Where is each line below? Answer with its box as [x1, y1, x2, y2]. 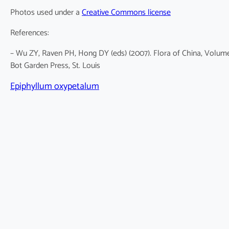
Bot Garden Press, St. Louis [10, 59, 100, 73]
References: [10, 26, 49, 40]
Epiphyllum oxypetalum [10, 79, 99, 95]
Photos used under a [10, 6, 82, 20]
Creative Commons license [82, 6, 171, 20]
